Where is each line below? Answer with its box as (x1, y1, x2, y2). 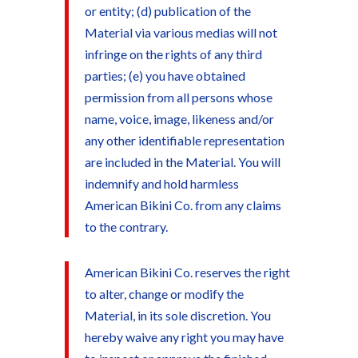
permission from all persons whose (84, 89, 272, 105)
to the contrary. (84, 219, 168, 234)
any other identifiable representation (84, 133, 284, 148)
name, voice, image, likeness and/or (84, 111, 274, 126)
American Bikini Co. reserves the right (84, 265, 290, 280)
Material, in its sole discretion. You (84, 308, 271, 323)
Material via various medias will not (84, 25, 277, 40)
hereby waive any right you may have (84, 329, 284, 344)
